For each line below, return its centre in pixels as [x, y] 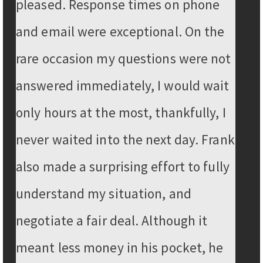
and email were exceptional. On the [120, 32]
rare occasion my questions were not [124, 59]
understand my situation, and [104, 194]
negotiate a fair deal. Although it [112, 221]
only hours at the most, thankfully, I [121, 113]
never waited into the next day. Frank [125, 140]
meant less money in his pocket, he [120, 248]
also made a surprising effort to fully [123, 167]
